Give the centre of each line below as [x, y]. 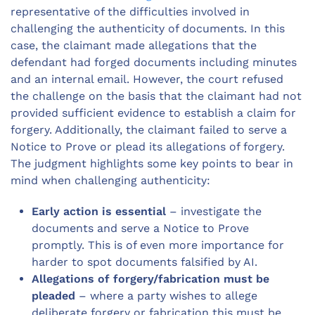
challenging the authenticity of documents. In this [148, 29]
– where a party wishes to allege [166, 296]
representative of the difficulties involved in [130, 12]
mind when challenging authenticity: [112, 181]
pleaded [53, 296]
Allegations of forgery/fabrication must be [150, 279]
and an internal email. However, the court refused [147, 79]
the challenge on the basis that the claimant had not [156, 96]
